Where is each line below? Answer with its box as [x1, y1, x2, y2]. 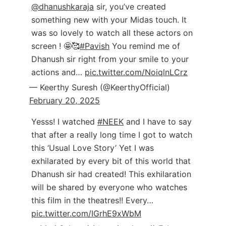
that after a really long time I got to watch [31, 129, 192, 140]
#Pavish [80, 40, 109, 51]
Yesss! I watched [31, 116, 97, 127]
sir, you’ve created [94, 1, 166, 12]
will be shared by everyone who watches [31, 182, 187, 192]
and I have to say [124, 116, 192, 127]
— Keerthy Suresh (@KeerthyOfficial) [29, 82, 170, 92]
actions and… [31, 67, 85, 77]
